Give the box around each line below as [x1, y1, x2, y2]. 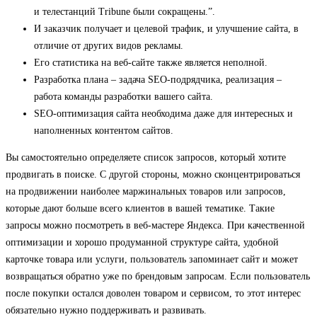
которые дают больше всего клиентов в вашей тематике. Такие [6, 203, 275, 214]
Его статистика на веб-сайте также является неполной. [34, 57, 267, 69]
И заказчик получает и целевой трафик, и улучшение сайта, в [34, 23, 299, 35]
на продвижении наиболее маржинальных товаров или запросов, [6, 186, 286, 197]
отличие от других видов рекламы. [34, 40, 183, 52]
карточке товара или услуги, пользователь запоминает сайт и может [6, 254, 298, 265]
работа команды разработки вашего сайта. [34, 91, 213, 103]
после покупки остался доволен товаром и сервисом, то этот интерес [6, 288, 301, 299]
